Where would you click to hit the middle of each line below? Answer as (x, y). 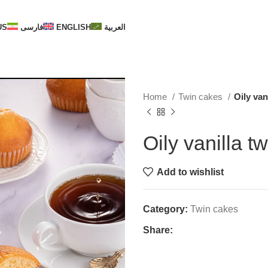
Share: (158, 230)
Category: (165, 209)
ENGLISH (73, 27)
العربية (115, 27)
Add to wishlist (191, 172)
